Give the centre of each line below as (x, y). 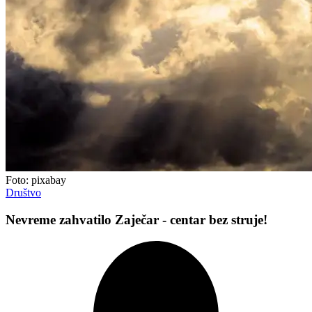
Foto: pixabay (36, 180)
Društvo (23, 193)
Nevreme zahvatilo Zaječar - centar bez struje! (136, 219)
